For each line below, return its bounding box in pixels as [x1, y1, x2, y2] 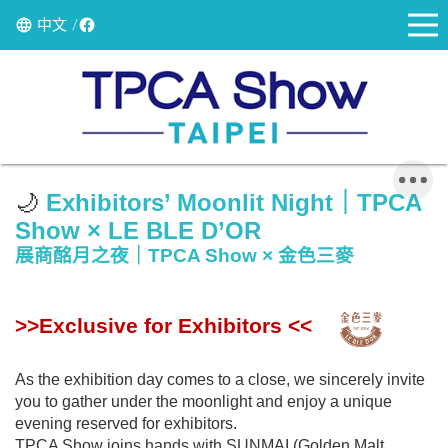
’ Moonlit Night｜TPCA [164, 188, 421, 216]
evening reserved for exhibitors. [15, 414, 237, 432]
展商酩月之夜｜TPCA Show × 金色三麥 [15, 244, 354, 266]
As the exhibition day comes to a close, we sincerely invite [15, 370, 425, 388]
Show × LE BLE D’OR [15, 216, 261, 244]
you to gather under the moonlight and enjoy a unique [15, 392, 392, 410]
